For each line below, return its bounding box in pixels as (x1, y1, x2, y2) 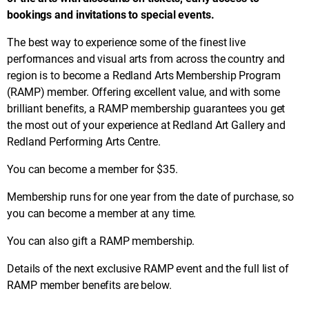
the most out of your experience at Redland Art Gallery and (7, 118, 286, 132)
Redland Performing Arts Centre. (7, 134, 161, 148)
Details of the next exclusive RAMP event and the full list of (7, 261, 289, 275)
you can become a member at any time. (7, 206, 197, 220)
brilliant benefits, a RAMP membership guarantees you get (7, 101, 286, 115)
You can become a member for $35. (7, 162, 178, 176)
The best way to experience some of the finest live (7, 35, 246, 49)
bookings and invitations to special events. (7, 8, 215, 21)
